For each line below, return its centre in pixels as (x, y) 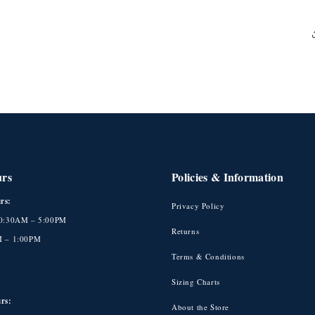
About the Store (200, 307)
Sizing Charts (196, 282)
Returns (186, 231)
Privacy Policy (198, 206)
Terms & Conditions (208, 257)
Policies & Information (228, 177)
